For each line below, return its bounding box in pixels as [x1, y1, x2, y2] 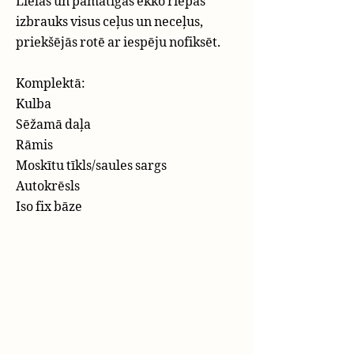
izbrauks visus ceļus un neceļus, [16, 13, 203, 30]
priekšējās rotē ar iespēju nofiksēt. [16, 33, 220, 51]
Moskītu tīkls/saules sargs [16, 156, 167, 174]
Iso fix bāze [16, 198, 82, 215]
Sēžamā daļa [16, 115, 91, 133]
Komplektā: [16, 74, 85, 92]
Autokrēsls [16, 177, 80, 194]
